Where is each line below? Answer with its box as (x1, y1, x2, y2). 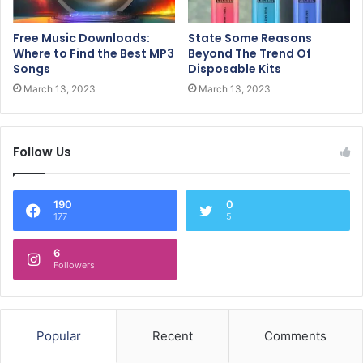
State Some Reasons (188, 29, 312, 46)
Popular (36, 327, 81, 344)
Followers (53, 258, 95, 271)
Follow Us (13, 143, 71, 160)
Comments (264, 327, 327, 344)
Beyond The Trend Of (188, 45, 311, 62)
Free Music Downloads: (13, 29, 150, 46)
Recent (152, 327, 193, 344)
